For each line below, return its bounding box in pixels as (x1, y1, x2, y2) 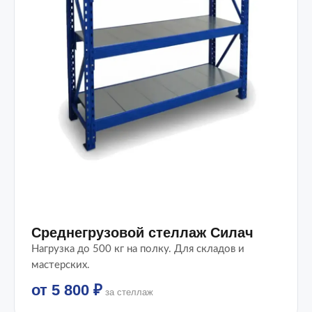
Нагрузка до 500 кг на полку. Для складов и (31, 244, 244, 255)
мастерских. (31, 260, 90, 271)
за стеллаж (102, 287, 153, 298)
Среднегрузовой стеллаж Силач (31, 225, 253, 241)
